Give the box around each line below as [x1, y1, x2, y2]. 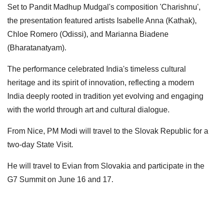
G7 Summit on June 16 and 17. [7, 175, 115, 184]
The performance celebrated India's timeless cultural [7, 65, 186, 74]
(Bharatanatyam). [7, 44, 66, 52]
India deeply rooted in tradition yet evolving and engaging [7, 92, 203, 101]
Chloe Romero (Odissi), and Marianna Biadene [7, 30, 169, 39]
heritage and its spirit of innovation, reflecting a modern [7, 78, 194, 87]
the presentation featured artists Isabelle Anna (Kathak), [7, 16, 197, 25]
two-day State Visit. [7, 140, 73, 149]
